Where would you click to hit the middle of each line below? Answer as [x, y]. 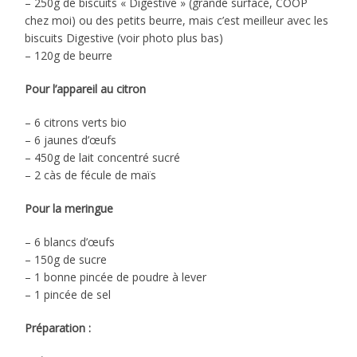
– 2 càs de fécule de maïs [91, 175]
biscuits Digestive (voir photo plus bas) [124, 38]
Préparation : [58, 328]
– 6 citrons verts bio [76, 123]
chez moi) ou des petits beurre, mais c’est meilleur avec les [177, 21]
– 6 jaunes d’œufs [71, 140]
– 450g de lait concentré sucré [103, 158]
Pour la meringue [69, 209]
